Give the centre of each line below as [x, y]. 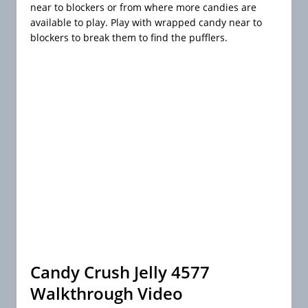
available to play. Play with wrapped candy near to [146, 23]
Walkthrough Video [107, 294]
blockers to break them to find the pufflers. [129, 38]
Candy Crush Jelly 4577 [120, 272]
